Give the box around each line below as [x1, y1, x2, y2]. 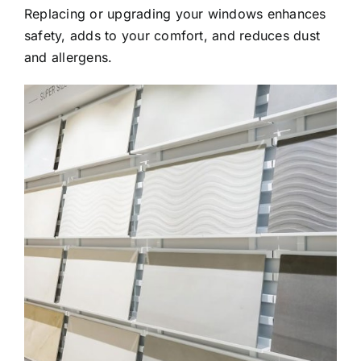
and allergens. [24, 48, 113, 65]
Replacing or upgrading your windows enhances [24, 5, 326, 22]
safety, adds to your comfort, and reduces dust [24, 27, 321, 44]
